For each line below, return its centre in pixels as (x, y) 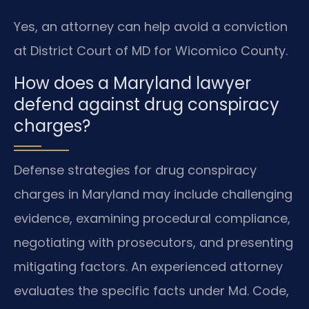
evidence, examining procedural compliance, (152, 219)
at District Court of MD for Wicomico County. (151, 50)
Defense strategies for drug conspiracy (135, 170)
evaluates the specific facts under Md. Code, (151, 291)
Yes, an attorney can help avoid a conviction (151, 26)
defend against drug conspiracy (147, 105)
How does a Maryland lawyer (132, 83)
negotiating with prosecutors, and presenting (153, 243)
